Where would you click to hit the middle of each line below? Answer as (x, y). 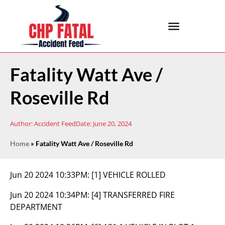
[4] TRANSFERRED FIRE (133, 195)
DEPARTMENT (36, 207)
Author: (21, 124)
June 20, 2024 (112, 124)
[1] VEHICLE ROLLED (129, 175)
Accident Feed (54, 124)
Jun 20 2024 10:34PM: (51, 195)
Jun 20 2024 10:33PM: (51, 175)
